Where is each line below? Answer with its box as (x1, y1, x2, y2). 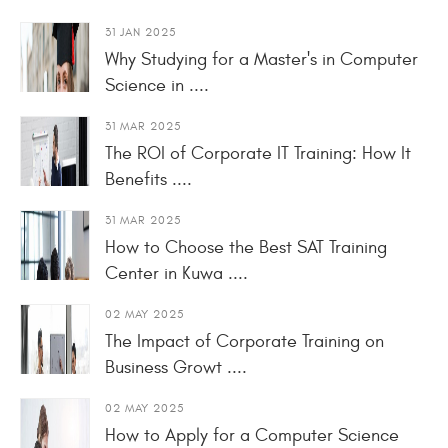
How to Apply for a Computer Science (105, 424, 399, 446)
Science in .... (105, 74, 209, 96)
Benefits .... (105, 168, 192, 190)
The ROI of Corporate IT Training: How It (105, 142, 411, 164)
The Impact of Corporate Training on (105, 330, 384, 352)
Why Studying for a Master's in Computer (105, 48, 418, 70)
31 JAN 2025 (105, 24, 177, 39)
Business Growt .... (105, 356, 247, 378)
